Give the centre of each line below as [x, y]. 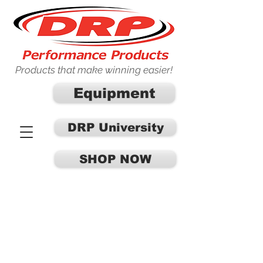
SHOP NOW [115, 159]
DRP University [115, 127]
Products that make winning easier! [94, 70]
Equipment [114, 93]
